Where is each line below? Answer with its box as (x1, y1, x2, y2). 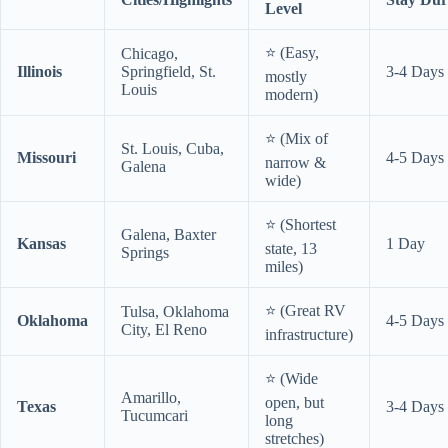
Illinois (17, 63, 62, 81)
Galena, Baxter (121, 226, 216, 244)
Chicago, (121, 45, 178, 63)
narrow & (265, 154, 326, 172)
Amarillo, (121, 389, 181, 407)
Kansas (17, 235, 66, 253)
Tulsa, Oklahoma (121, 303, 229, 321)
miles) (265, 258, 303, 276)
